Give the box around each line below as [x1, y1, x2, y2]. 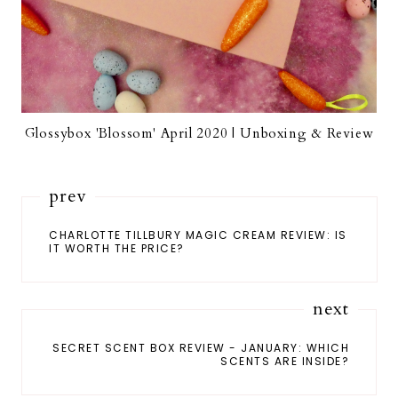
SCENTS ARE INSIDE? [220, 353, 349, 369]
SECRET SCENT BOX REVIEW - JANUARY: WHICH [52, 339, 349, 355]
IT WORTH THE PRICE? [49, 240, 185, 256]
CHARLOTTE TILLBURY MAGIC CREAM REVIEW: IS [49, 227, 347, 243]
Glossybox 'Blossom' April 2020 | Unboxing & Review [24, 123, 374, 142]
